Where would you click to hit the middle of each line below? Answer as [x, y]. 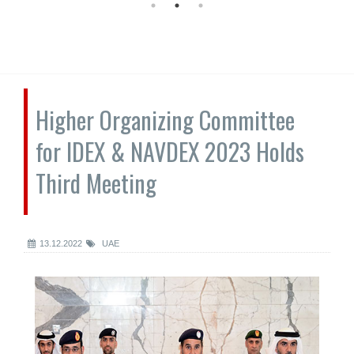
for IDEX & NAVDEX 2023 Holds [170, 151]
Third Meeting [96, 183]
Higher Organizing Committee [165, 120]
